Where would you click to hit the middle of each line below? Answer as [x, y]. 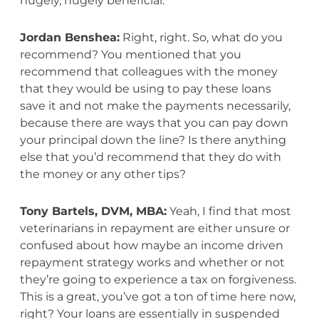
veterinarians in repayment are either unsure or [155, 228]
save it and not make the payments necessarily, [155, 105]
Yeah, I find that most [229, 211]
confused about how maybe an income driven [151, 245]
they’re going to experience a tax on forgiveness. [158, 279]
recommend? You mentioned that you [130, 54]
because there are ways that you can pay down [154, 122]
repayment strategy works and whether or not [152, 262]
